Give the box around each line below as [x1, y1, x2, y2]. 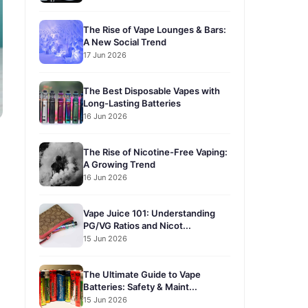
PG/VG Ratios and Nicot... [83, 219, 191, 231]
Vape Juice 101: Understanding [83, 207, 215, 219]
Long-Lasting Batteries [83, 97, 181, 109]
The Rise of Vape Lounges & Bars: [83, 23, 226, 35]
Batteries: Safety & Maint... [83, 280, 197, 292]
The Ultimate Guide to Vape [83, 268, 201, 280]
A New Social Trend [83, 36, 166, 47]
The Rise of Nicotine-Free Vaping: [83, 146, 228, 157]
